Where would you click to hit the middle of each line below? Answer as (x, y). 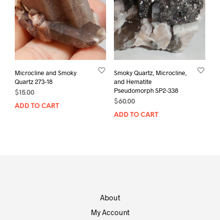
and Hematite (133, 81)
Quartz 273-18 (34, 81)
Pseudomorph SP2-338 (146, 90)
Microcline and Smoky (46, 72)
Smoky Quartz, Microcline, (150, 72)
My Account (110, 212)
